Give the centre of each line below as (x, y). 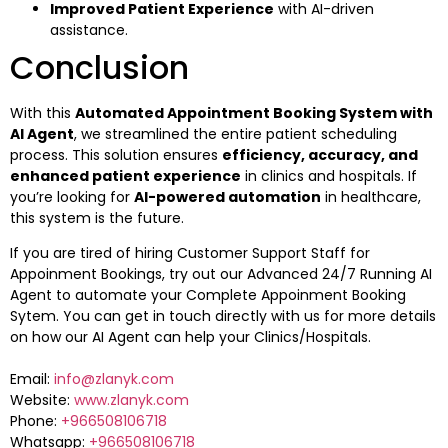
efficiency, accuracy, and (320, 154)
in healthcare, (371, 196)
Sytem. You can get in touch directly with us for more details (223, 315)
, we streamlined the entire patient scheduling (235, 133)
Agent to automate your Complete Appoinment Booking (208, 294)
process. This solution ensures (116, 154)
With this (42, 112)
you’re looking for (72, 196)
